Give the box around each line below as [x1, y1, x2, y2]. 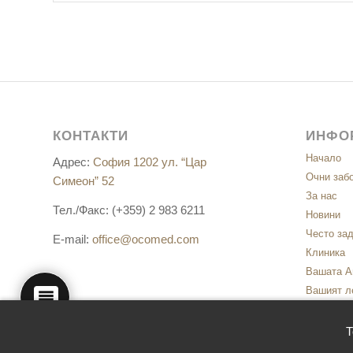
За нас [305, 190, 337, 203]
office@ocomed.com [92, 232, 199, 246]
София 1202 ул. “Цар [93, 155, 206, 169]
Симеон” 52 [53, 174, 114, 188]
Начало [305, 152, 341, 165]
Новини [305, 209, 340, 221]
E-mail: [53, 232, 92, 246]
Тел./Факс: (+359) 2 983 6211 [53, 203, 205, 217]
